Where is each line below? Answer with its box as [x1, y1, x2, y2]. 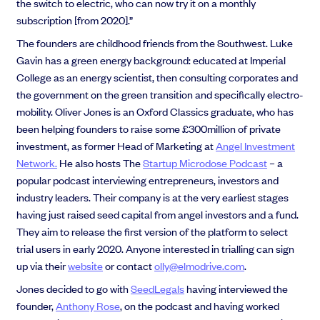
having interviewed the [184, 281, 289, 296]
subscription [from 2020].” [16, 12, 134, 28]
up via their [16, 258, 69, 274]
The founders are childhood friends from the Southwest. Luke [16, 35, 294, 51]
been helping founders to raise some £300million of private [16, 121, 281, 136]
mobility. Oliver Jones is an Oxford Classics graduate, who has [16, 104, 294, 119]
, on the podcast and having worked [120, 298, 280, 314]
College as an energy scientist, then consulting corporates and [16, 69, 299, 85]
